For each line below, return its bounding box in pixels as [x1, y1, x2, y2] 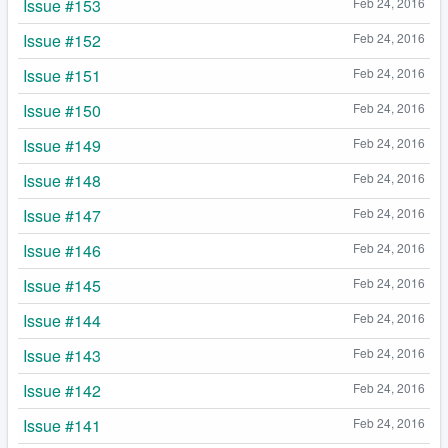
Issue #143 [23, 344, 101, 368]
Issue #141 [23, 414, 101, 438]
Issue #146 [23, 239, 101, 263]
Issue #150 [23, 99, 101, 123]
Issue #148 [23, 169, 101, 193]
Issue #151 [23, 64, 101, 88]
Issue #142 [23, 379, 101, 403]
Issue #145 [23, 274, 101, 298]
